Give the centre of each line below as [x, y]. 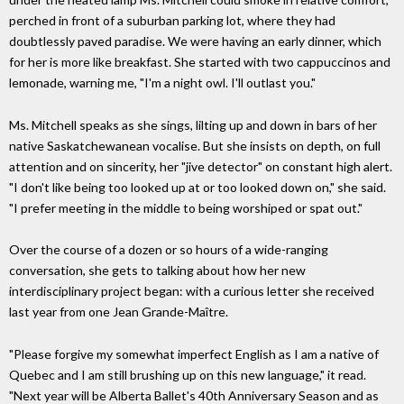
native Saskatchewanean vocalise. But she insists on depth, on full [195, 145]
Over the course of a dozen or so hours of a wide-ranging [169, 250]
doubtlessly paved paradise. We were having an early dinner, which [195, 41]
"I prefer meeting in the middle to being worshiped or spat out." [186, 207]
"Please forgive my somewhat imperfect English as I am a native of [194, 354]
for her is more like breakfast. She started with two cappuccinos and [200, 61]
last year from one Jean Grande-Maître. [119, 312]
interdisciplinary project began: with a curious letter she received [192, 291]
